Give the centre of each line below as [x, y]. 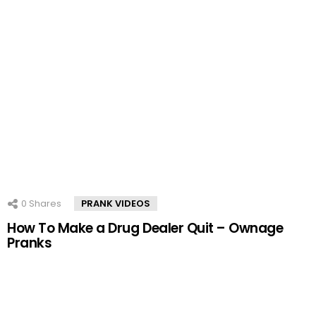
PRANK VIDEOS [116, 204]
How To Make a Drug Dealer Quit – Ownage [145, 229]
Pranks [30, 243]
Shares [44, 204]
